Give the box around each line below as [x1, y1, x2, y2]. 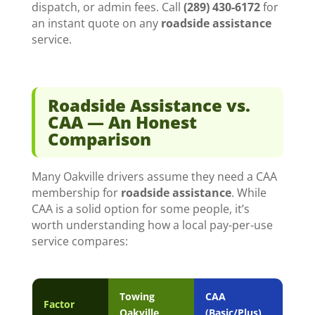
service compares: [31, 233, 128, 250]
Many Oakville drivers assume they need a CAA [31, 169, 277, 185]
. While [231, 185, 266, 201]
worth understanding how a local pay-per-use [31, 217, 273, 233]
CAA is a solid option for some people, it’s [31, 201, 250, 217]
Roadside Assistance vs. [47, 94, 250, 117]
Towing [119, 290, 155, 304]
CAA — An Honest [47, 110, 197, 134]
